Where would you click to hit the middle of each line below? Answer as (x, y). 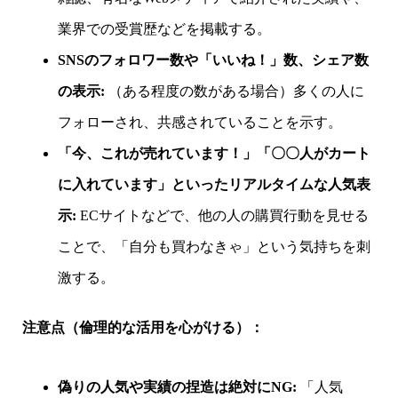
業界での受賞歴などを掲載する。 (164, 28)
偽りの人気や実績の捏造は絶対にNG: (177, 387)
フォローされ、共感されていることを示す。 (199, 122)
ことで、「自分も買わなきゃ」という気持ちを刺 (214, 246)
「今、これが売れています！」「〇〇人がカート (214, 153)
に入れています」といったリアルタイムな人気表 (214, 184)
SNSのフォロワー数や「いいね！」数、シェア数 (213, 60)
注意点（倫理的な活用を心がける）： (143, 328)
